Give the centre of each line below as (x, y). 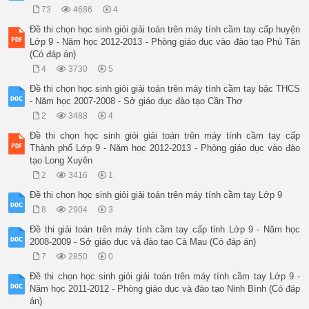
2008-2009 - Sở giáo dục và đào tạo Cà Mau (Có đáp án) (143, 242)
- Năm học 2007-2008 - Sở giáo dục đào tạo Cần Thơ (137, 101)
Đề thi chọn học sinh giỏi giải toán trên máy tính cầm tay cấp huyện (165, 30)
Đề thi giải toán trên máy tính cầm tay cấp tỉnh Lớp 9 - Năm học (165, 230)
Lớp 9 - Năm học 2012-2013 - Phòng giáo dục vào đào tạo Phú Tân (165, 42)
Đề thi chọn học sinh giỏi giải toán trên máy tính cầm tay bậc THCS (165, 89)
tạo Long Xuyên (61, 161)
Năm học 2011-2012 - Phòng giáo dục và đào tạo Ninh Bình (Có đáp (165, 289)
